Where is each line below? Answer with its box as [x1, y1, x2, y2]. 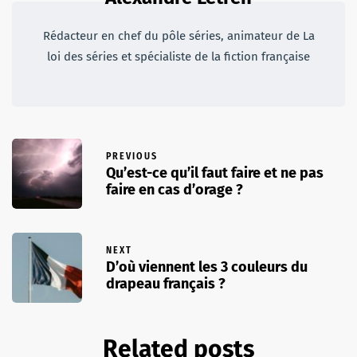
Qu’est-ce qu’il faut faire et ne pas [106, 164, 324, 182]
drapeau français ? [106, 275, 226, 293]
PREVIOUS [106, 151, 158, 163]
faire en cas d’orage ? [106, 181, 243, 199]
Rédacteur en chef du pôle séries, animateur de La [42, 28, 315, 43]
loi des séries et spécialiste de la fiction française [47, 49, 310, 64]
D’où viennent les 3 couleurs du [106, 258, 308, 277]
